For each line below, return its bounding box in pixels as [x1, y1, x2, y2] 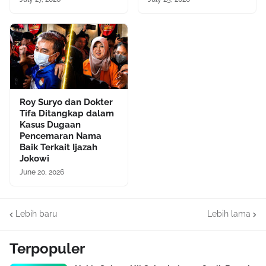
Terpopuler [9, 239, 85, 257]
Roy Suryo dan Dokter [20, 96, 113, 107]
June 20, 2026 [20, 167, 64, 176]
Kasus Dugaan [20, 119, 81, 130]
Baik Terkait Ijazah [20, 141, 97, 153]
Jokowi [20, 153, 49, 164]
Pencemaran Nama [20, 130, 102, 141]
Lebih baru [15, 209, 57, 219]
